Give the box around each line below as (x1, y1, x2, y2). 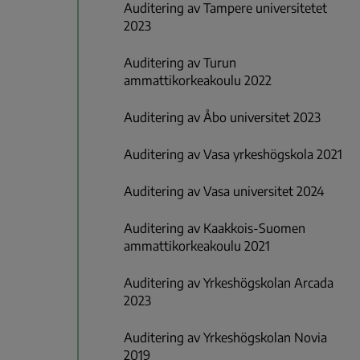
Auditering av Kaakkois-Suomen (124, 220, 305, 237)
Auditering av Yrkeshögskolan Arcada (124, 275, 333, 292)
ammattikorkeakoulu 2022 (124, 72, 272, 89)
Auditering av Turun (124, 55, 236, 72)
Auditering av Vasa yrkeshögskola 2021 (124, 146, 342, 163)
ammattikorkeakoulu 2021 (124, 238, 270, 255)
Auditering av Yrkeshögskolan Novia (124, 329, 327, 346)
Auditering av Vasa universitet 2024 (124, 183, 324, 200)
